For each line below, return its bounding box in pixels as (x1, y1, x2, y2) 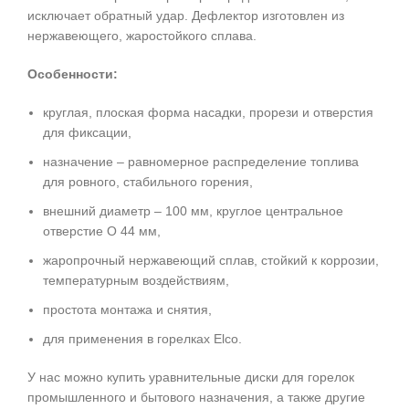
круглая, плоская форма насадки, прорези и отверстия (43, 104, 373, 120)
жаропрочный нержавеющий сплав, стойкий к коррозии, (43, 252, 379, 267)
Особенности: (27, 66, 118, 81)
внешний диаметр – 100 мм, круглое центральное (43, 203, 343, 218)
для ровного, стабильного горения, (43, 173, 253, 189)
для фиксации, (43, 124, 131, 140)
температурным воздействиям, (43, 272, 229, 288)
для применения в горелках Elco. (43, 330, 242, 346)
